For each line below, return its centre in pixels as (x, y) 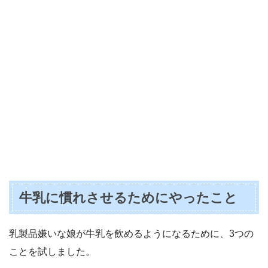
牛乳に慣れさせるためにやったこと (129, 197)
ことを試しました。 (52, 251)
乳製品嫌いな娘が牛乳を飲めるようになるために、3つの (131, 233)
